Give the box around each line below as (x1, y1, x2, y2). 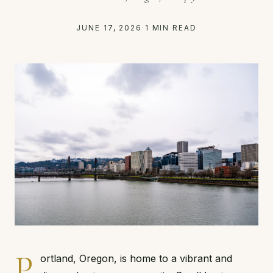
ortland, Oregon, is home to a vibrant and (40, 252, 232, 265)
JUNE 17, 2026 (76, 24, 142, 32)
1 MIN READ (144, 24, 197, 32)
